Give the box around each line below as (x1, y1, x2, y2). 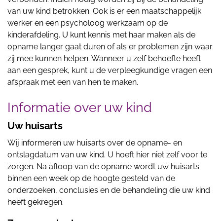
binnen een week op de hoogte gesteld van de (7, 174, 175, 183)
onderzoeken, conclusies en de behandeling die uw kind (7, 185, 210, 195)
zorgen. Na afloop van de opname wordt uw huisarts (7, 162, 199, 171)
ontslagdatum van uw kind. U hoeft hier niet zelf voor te (7, 150, 207, 159)
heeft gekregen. (7, 197, 64, 207)
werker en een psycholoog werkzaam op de (7, 18, 168, 28)
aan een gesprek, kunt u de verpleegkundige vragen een (7, 66, 212, 75)
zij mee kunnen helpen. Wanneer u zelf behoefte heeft (7, 54, 201, 63)
